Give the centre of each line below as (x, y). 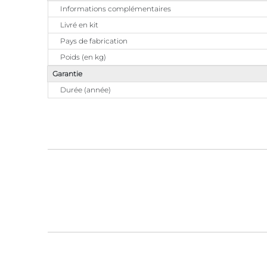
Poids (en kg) (83, 57)
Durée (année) (86, 90)
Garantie (67, 74)
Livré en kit (79, 25)
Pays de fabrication (94, 41)
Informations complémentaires (116, 9)
